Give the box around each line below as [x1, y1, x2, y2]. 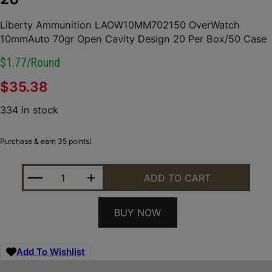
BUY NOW [114, 206, 161, 219]
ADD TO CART [144, 171, 211, 184]
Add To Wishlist [16, 246, 85, 258]
